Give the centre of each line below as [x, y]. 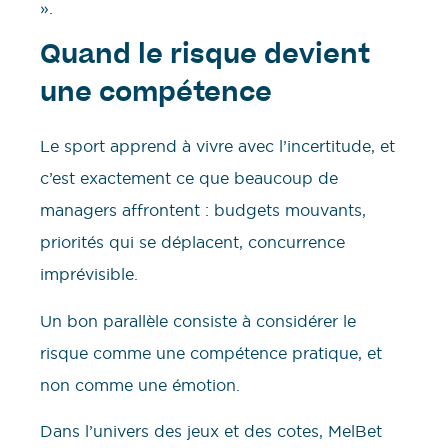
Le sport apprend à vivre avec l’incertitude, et [217, 146]
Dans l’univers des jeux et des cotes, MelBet [211, 430]
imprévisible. [89, 274]
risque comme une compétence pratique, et [211, 352]
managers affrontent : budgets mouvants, [203, 210]
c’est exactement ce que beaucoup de [189, 178]
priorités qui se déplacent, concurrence [192, 242]
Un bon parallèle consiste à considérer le [198, 320]
